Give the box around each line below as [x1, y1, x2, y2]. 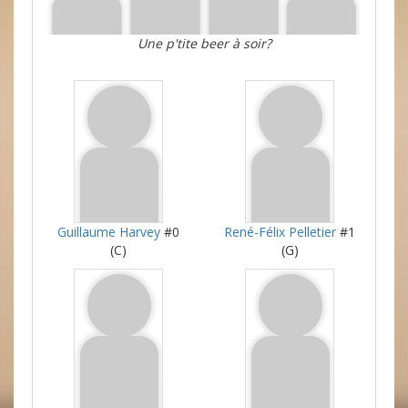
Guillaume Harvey [57, 222, 160, 240]
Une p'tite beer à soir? [137, 34, 271, 52]
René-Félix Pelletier [224, 222, 336, 240]
